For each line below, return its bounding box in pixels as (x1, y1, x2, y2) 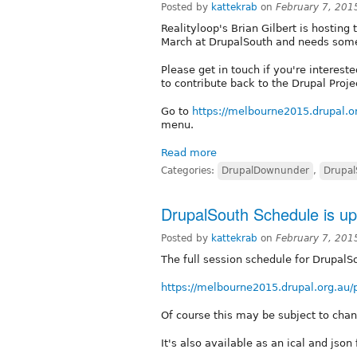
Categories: (161, 164, 218, 176)
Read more (161, 146, 217, 159)
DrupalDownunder (222, 164, 309, 176)
